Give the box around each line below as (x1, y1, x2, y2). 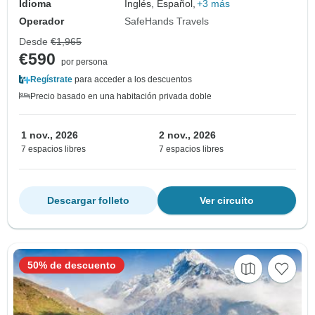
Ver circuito (200, 194, 254, 206)
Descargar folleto (47, 194, 129, 206)
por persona (61, 56, 108, 67)
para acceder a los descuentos (72, 74, 192, 84)
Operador (19, 15, 64, 27)
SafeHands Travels (124, 15, 210, 27)
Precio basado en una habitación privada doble (30, 91, 212, 101)
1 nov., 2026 (21, 129, 78, 141)
